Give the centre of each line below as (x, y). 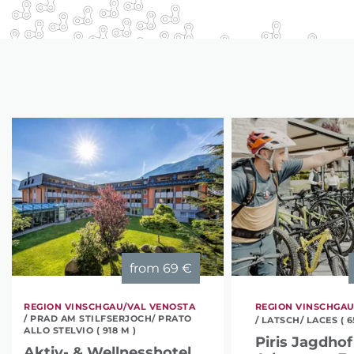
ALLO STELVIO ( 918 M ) (80, 330)
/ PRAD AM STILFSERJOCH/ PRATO (108, 318)
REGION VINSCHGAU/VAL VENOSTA (109, 306)
